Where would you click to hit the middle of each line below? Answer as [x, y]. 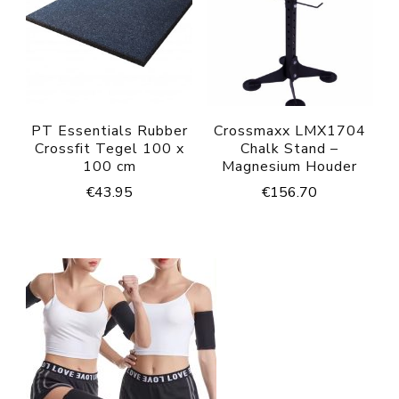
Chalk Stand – [290, 149]
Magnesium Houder [290, 167]
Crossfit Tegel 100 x [109, 149]
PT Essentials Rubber [109, 131]
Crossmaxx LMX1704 [289, 131]
